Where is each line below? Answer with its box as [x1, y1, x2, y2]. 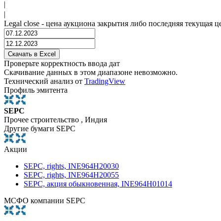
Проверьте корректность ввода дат [4, 59, 120, 68]
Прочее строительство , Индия [4, 115, 107, 124]
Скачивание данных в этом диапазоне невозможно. [4, 68, 178, 77]
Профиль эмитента [4, 86, 68, 95]
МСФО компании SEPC [4, 196, 85, 205]
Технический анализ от [4, 77, 84, 86]
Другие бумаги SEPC [4, 124, 75, 133]
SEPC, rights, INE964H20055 [24, 171, 119, 180]
